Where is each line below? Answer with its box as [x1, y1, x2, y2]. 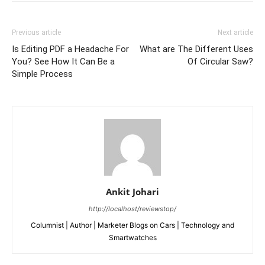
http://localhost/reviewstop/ [89, 204, 176, 213]
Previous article [12, 28, 61, 37]
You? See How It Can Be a [12, 56, 115, 67]
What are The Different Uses [140, 43, 253, 54]
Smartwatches [108, 232, 157, 242]
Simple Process [12, 68, 73, 79]
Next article [218, 28, 253, 37]
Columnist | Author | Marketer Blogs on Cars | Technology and [31, 220, 234, 230]
